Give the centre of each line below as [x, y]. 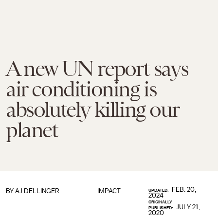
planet [32, 130]
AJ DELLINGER [37, 191]
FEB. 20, [184, 190]
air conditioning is [81, 89]
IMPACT [109, 191]
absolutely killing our [92, 109]
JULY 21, [188, 207]
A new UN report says [97, 69]
